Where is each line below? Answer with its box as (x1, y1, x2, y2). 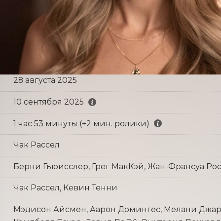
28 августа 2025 (13, 75, 77, 85)
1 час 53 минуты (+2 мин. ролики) (13, 118, 149, 128)
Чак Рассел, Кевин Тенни (13, 183, 117, 193)
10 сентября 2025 (13, 97, 84, 107)
